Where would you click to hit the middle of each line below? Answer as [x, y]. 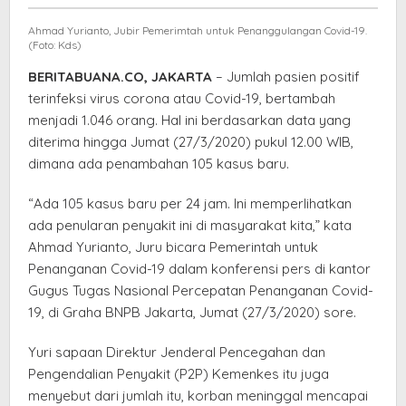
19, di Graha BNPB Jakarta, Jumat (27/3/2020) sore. [192, 312]
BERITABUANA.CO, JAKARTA [120, 76]
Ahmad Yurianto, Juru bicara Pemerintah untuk [173, 246]
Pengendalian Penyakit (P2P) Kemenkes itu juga [179, 373]
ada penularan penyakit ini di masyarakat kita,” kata [190, 225]
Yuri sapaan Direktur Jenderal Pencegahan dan [177, 352]
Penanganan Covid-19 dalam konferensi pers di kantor [199, 268]
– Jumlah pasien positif [286, 76]
